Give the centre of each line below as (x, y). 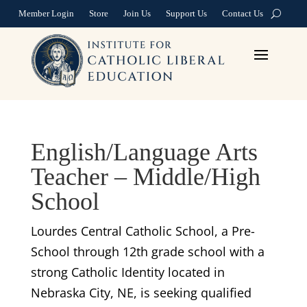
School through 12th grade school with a (147, 251)
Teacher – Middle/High (145, 176)
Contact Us (243, 13)
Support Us (186, 13)
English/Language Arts (144, 152)
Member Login (46, 13)
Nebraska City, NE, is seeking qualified (141, 292)
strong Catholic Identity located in (127, 272)
